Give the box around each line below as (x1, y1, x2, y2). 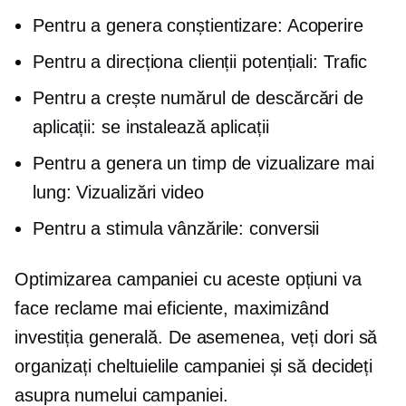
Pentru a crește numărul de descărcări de (33, 87, 363, 108)
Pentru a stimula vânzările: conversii (33, 217, 320, 238)
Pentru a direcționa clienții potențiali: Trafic (33, 51, 368, 72)
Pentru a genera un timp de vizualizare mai (33, 152, 374, 173)
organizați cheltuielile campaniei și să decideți (14, 355, 373, 376)
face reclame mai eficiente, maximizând (14, 297, 330, 318)
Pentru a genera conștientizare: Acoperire (33, 14, 363, 35)
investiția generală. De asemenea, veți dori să (14, 326, 378, 347)
